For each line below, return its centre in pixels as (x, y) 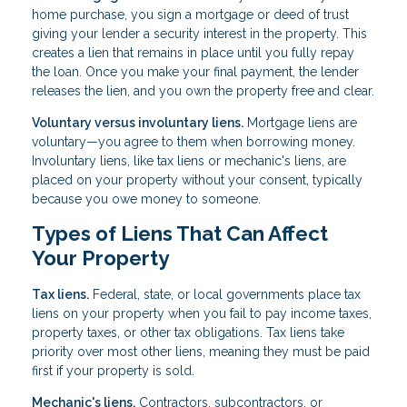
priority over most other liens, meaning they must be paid (201, 352)
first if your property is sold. (113, 371)
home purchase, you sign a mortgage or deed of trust (190, 14)
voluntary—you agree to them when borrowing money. (194, 141)
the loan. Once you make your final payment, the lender (195, 71)
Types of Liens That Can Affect (180, 233)
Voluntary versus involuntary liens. (138, 122)
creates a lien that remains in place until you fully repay (193, 52)
